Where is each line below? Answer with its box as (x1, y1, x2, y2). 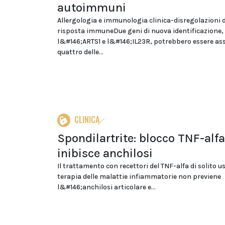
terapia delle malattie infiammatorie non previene (57, 172, 221, 181)
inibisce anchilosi (57, 146, 153, 160)
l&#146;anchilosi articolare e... (57, 183, 156, 191)
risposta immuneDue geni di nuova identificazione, (57, 27, 223, 35)
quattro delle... (57, 48, 103, 56)
